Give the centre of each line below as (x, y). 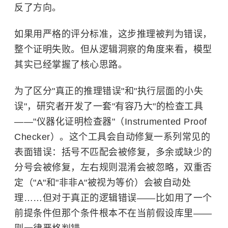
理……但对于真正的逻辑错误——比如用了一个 (113, 198)
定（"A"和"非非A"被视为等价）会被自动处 (103, 183)
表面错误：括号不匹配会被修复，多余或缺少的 (113, 152)
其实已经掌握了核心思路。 (71, 65)
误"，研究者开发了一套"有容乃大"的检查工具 (109, 106)
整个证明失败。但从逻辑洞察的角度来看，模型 (113, 49)
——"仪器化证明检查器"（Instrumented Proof (111, 122)
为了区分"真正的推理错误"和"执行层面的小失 (109, 91)
